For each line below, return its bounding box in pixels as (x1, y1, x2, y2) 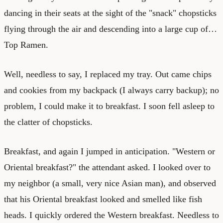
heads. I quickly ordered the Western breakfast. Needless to (4, 210, 219, 220)
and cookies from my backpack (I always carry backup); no (4, 85, 219, 95)
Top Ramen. (4, 39, 48, 50)
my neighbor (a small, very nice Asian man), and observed (4, 178, 216, 188)
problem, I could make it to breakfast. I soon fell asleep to (4, 101, 215, 111)
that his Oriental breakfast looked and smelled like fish (4, 194, 202, 204)
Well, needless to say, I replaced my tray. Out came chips (4, 69, 212, 79)
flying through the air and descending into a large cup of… (4, 23, 217, 34)
